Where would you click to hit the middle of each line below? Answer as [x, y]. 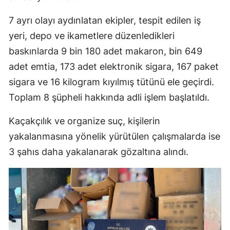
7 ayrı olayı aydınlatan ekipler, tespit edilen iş [105, 20]
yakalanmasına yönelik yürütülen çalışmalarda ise [114, 136]
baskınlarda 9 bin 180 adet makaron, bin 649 [106, 51]
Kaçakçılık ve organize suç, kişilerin [84, 121]
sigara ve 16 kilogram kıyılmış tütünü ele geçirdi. [111, 82]
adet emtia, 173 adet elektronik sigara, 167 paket [114, 66]
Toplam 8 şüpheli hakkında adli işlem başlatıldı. [109, 97]
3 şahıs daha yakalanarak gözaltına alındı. [99, 151]
